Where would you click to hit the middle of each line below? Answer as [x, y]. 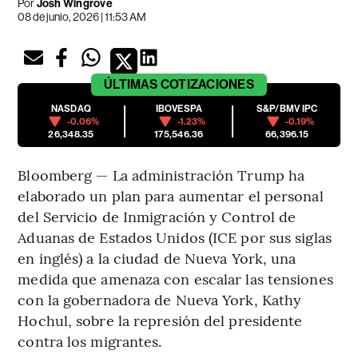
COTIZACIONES [207, 85]
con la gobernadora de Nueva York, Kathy [160, 300]
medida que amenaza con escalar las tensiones [175, 279]
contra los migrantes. [90, 341]
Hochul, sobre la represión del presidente [160, 320]
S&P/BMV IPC [287, 109]
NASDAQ [71, 109]
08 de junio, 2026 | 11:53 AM [82, 17]
